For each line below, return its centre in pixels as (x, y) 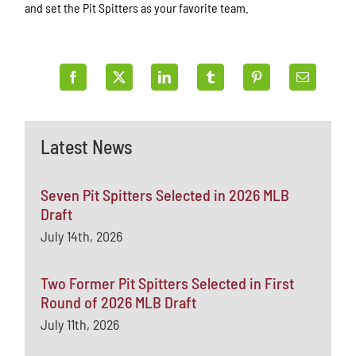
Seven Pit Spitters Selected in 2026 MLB (165, 194)
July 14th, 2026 (82, 236)
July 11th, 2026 (80, 324)
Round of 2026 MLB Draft (119, 302)
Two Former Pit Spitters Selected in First (168, 282)
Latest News (87, 146)
